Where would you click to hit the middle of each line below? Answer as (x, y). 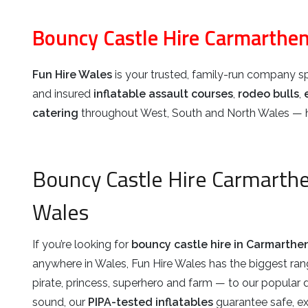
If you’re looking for (82, 244)
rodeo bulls (268, 94)
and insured (63, 94)
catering (55, 113)
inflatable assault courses (163, 94)
